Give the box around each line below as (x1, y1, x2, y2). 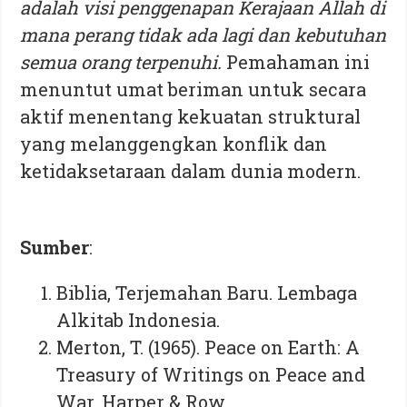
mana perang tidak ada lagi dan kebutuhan (20, 22, 387, 46)
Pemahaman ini (226, 49, 371, 74)
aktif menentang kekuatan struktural (20, 104, 362, 128)
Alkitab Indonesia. (56, 307, 221, 332)
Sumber (20, 234, 90, 259)
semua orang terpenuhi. (20, 49, 227, 74)
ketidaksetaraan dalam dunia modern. (20, 158, 362, 183)
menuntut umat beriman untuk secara (20, 76, 367, 101)
